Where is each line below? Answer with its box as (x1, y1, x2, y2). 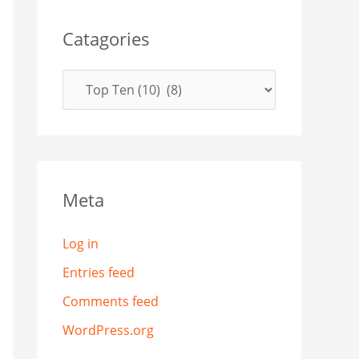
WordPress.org (63, 321, 154, 340)
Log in (63, 235, 99, 253)
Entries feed (63, 264, 135, 282)
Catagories (63, 26, 150, 51)
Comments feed (63, 292, 159, 311)
